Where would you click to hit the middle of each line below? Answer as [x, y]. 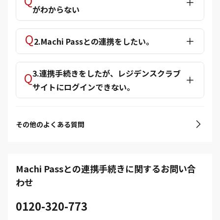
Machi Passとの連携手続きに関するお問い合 [106, 168]
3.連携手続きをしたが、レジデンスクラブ [107, 73]
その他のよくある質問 [50, 124]
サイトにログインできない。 [83, 87]
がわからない [56, 9]
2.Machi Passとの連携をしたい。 [94, 41]
